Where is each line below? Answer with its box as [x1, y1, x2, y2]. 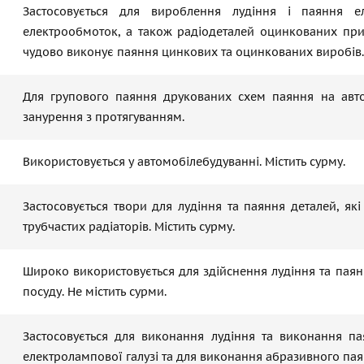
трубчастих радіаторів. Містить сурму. [23, 219, 235, 234]
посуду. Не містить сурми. [23, 284, 167, 299]
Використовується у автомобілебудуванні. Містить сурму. [23, 154, 345, 169]
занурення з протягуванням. [23, 110, 184, 124]
